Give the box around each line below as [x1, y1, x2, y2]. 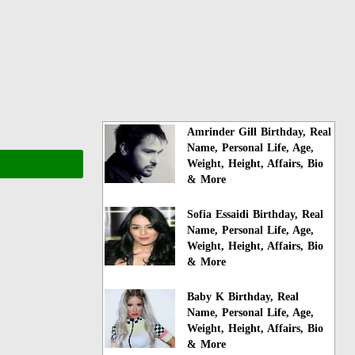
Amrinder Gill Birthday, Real [187, 125, 332, 138]
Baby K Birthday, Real [187, 290, 300, 303]
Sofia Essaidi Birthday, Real [187, 208, 324, 220]
